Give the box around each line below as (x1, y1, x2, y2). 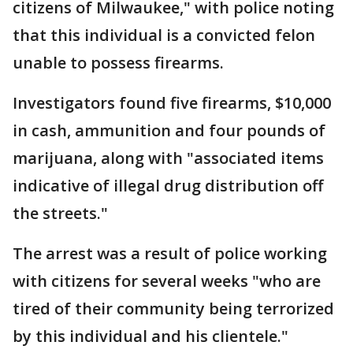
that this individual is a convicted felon (13, 24, 315, 46)
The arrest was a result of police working (13, 243, 327, 265)
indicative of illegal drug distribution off (13, 175, 323, 197)
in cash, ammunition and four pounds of (13, 120, 325, 142)
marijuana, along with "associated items (13, 147, 324, 169)
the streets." (13, 203, 108, 225)
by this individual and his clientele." (13, 325, 288, 347)
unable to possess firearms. (13, 52, 224, 74)
